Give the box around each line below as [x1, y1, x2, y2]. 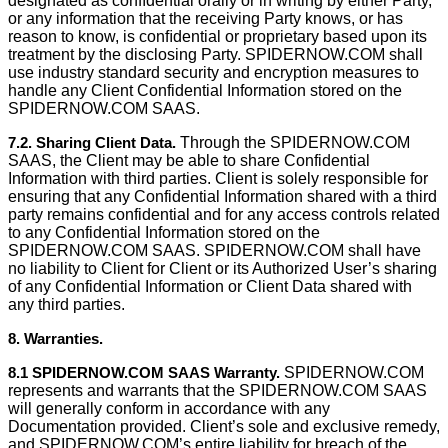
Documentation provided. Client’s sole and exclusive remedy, [8, 418, 440, 435]
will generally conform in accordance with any [8, 400, 330, 417]
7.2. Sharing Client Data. [8, 134, 176, 151]
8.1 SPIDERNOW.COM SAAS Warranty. [8, 364, 280, 381]
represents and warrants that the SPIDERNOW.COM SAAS [8, 382, 427, 399]
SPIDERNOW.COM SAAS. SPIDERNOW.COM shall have [8, 242, 421, 259]
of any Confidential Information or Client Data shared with [8, 278, 412, 295]
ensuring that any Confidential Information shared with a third [8, 188, 437, 205]
